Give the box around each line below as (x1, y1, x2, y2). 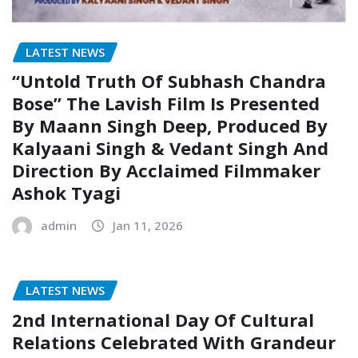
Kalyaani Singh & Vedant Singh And (12, 136, 328, 161)
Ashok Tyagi (12, 181, 121, 205)
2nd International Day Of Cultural (12, 307, 314, 332)
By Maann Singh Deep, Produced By (12, 113, 328, 138)
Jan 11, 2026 (113, 217, 183, 234)
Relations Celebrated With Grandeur (12, 329, 336, 354)
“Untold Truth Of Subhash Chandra (12, 69, 326, 93)
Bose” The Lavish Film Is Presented (12, 91, 320, 116)
